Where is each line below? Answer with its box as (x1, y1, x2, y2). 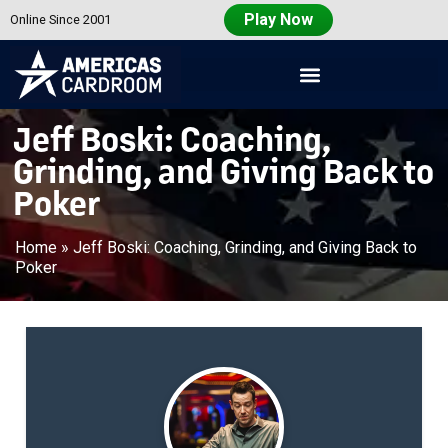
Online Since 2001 (10, 12, 111, 27)
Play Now (244, 10, 313, 29)
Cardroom (57, 72, 135, 91)
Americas (59, 56, 133, 75)
